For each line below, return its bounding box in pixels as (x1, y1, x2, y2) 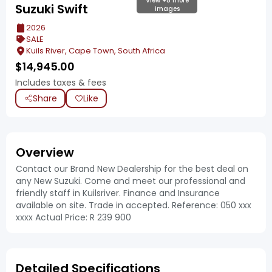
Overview (16, 144, 74, 161)
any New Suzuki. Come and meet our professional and (16, 175, 245, 187)
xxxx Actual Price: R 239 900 (16, 211, 131, 223)
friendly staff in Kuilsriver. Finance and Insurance (16, 187, 220, 199)
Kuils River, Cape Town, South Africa (26, 45, 165, 56)
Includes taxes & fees (15, 76, 106, 89)
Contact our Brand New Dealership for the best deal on (16, 163, 248, 175)
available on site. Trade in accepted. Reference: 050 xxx (16, 199, 251, 211)
